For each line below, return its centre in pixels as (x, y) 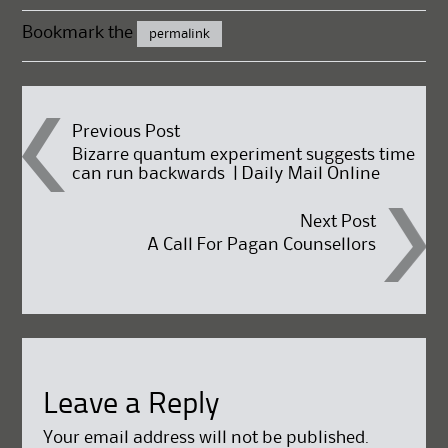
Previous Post (126, 131)
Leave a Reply (130, 404)
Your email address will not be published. (205, 437)
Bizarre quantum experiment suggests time (244, 154)
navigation (129, 198)
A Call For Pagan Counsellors (261, 245)
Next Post (337, 222)
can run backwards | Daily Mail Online (226, 173)
